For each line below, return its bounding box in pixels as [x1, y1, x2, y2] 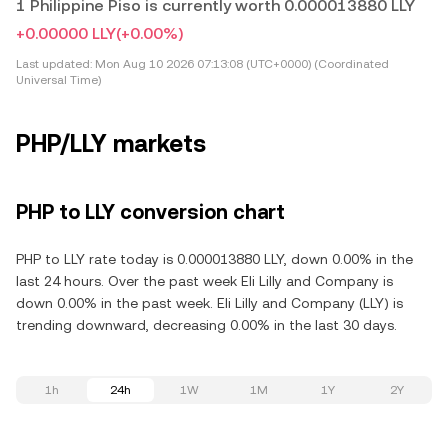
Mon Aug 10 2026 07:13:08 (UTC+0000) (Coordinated [92, 57, 389, 71]
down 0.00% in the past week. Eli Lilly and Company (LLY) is [16, 295, 403, 311]
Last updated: [16, 57, 92, 71]
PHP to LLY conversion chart [16, 200, 285, 224]
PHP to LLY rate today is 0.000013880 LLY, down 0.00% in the [16, 251, 413, 267]
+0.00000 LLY [16, 24, 116, 43]
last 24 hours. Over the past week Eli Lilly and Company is [16, 273, 393, 289]
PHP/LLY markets [16, 130, 206, 158]
